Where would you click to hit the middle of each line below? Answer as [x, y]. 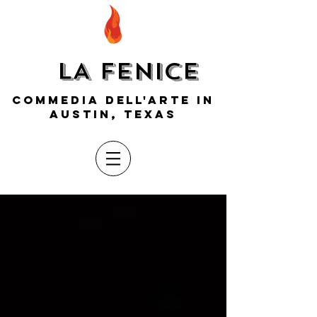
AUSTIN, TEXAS [113, 114]
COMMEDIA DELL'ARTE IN [113, 100]
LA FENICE [128, 71]
